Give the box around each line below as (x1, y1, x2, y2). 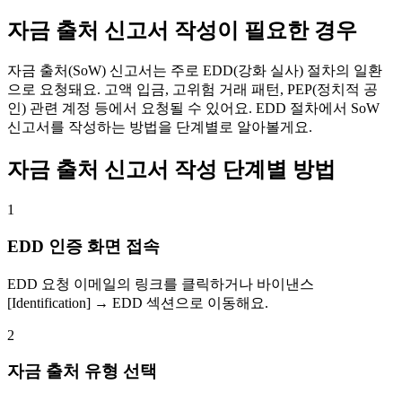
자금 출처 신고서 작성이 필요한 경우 (7, 18, 357, 42)
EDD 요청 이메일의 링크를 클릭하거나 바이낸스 (7, 275, 314, 292)
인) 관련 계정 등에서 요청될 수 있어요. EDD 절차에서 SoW (7, 100, 380, 117)
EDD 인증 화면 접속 (7, 236, 160, 256)
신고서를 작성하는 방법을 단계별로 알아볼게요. (7, 119, 312, 135)
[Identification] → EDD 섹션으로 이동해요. (7, 294, 268, 310)
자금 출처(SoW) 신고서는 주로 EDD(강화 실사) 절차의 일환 (7, 63, 382, 79)
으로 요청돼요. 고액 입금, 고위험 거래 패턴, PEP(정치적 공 (7, 82, 378, 98)
